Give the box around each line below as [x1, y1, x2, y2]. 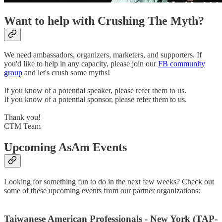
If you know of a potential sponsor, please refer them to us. [4, 95, 187, 104]
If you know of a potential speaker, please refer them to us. [4, 86, 186, 95]
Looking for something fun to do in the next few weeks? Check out [4, 177, 214, 186]
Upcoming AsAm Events [4, 141, 127, 154]
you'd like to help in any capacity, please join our [4, 59, 158, 68]
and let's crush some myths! [22, 68, 110, 77]
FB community [158, 59, 205, 68]
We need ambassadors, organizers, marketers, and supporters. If [4, 51, 202, 59]
